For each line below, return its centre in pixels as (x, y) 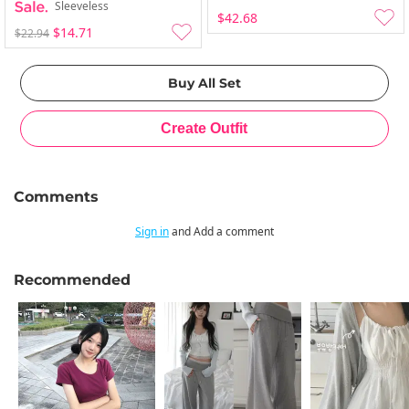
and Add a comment (221, 231)
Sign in (152, 231)
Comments (56, 197)
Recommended (72, 280)
